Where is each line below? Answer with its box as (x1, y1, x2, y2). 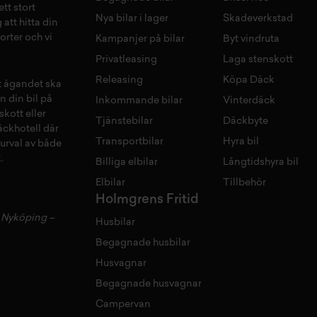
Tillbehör (223, 177, 267, 188)
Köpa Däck (223, 74, 275, 86)
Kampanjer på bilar (96, 33, 185, 45)
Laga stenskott (223, 54, 294, 65)
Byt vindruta (223, 33, 280, 45)
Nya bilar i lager (96, 13, 169, 24)
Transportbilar (96, 136, 164, 147)
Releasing (96, 74, 144, 86)
